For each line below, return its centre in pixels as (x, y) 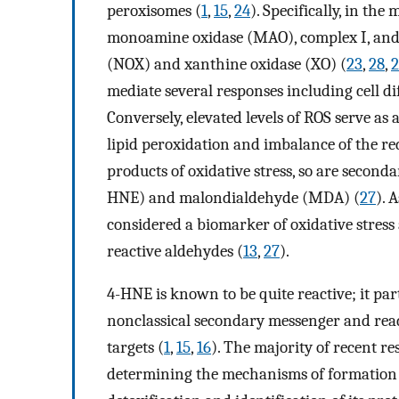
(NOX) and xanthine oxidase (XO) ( (227, 64)
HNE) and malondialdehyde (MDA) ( (233, 197)
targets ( (135, 348)
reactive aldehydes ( (175, 251)
